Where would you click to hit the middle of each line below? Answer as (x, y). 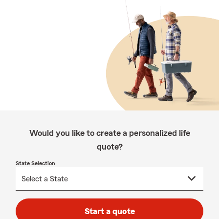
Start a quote (109, 211)
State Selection (35, 163)
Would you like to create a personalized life (109, 133)
